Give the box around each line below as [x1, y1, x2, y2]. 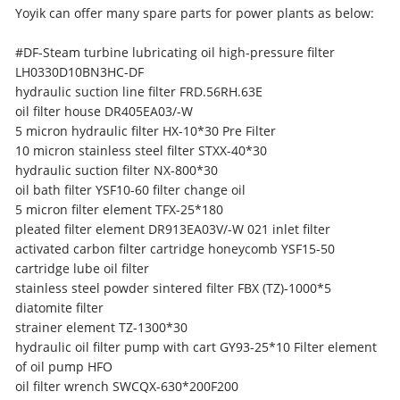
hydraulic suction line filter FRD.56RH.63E [15, 83, 267, 100]
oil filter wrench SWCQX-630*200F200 [15, 378, 243, 395]
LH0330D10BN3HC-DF [15, 63, 145, 80]
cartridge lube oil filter [15, 260, 150, 277]
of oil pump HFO [15, 358, 113, 375]
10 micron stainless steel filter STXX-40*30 [15, 142, 271, 159]
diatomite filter [15, 299, 104, 316]
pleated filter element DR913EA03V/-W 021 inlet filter [15, 221, 331, 237]
